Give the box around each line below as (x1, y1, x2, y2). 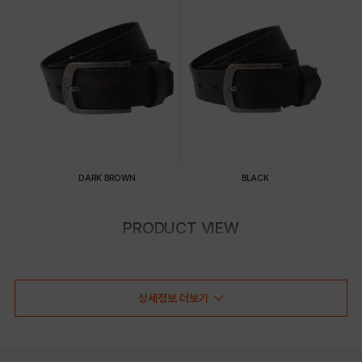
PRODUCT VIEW (123, 217, 239, 238)
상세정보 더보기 (137, 292, 208, 305)
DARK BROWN (78, 172, 136, 183)
